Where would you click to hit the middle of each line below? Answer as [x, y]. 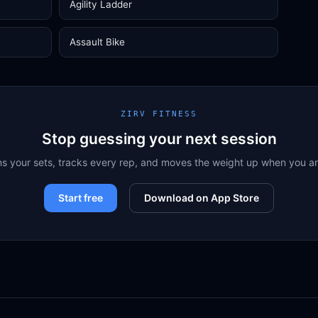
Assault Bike [97, 42]
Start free [81, 198]
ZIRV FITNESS [159, 114]
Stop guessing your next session [159, 139]
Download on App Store [202, 198]
